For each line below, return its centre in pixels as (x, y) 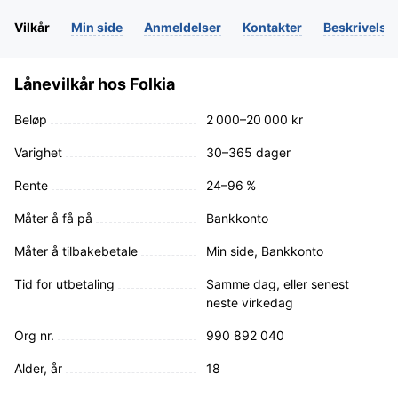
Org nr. (34, 335)
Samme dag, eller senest (278, 283)
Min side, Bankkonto (265, 251)
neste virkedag (250, 302)
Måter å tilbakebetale (76, 251)
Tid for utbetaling (64, 283)
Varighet (38, 152)
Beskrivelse (358, 27)
